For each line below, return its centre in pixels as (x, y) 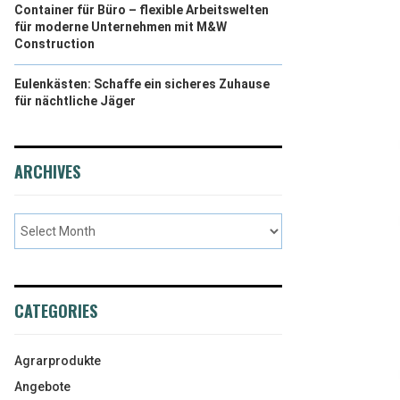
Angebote (42, 387)
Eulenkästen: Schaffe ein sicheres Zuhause (142, 84)
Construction (54, 44)
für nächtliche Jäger (75, 101)
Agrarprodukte (58, 361)
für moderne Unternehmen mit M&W (121, 27)
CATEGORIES (56, 311)
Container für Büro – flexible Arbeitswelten (142, 10)
